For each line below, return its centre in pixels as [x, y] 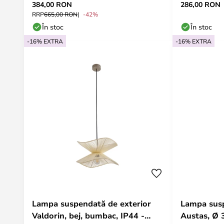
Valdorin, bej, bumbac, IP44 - [88, 215]
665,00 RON [61, 14]
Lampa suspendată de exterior [91, 203]
